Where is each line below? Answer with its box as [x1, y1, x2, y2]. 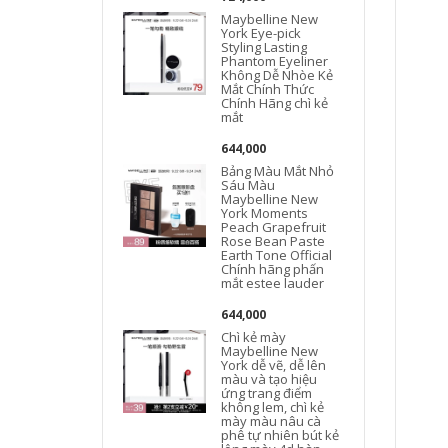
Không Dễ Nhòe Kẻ [221, 65, 334, 84]
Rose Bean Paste [221, 231, 326, 250]
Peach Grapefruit [221, 217, 327, 236]
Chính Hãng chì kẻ [221, 93, 329, 112]
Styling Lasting [221, 37, 308, 56]
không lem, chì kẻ [221, 397, 325, 416]
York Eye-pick [221, 23, 302, 42]
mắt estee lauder [221, 273, 325, 292]
